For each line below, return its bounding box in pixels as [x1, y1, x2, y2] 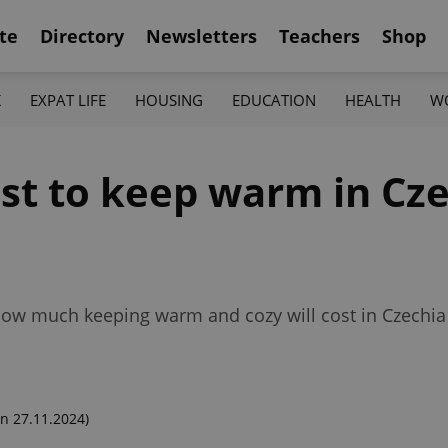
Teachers [279, 23, 360, 48]
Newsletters [146, 23, 257, 48]
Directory [40, 23, 124, 48]
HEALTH [345, 89, 402, 110]
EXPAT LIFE [29, 89, 106, 110]
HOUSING [134, 89, 203, 110]
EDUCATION [232, 89, 317, 110]
